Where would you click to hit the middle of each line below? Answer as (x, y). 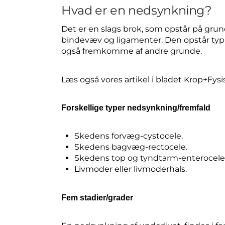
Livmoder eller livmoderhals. (131, 169)
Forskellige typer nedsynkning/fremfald (136, 107)
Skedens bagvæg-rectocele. (131, 147)
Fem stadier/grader (97, 197)
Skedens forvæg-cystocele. (129, 136)
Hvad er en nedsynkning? (137, 11)
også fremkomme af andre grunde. (132, 51)
